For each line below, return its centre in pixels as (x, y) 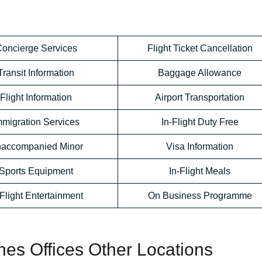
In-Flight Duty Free (200, 122)
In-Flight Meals (200, 171)
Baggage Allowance (200, 73)
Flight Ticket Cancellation (200, 49)
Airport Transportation (200, 98)
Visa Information (200, 147)
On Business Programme (200, 196)
